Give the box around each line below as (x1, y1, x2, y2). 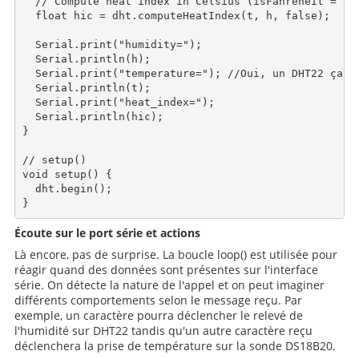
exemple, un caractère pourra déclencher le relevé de (14, 308, 303, 323)
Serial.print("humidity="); (22, 38, 203, 50)
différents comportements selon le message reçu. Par (14, 292, 302, 308)
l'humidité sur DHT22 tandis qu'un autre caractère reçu (14, 323, 313, 338)
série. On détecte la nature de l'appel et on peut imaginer (14, 277, 325, 292)
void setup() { (22, 167, 113, 180)
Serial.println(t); (22, 81, 151, 94)
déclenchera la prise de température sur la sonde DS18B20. (14, 338, 336, 353)
